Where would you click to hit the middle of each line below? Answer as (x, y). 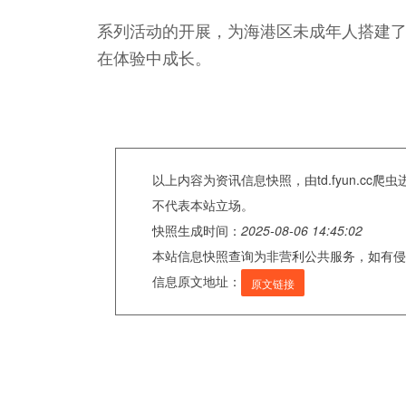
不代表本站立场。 (203, 204)
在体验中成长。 (154, 57)
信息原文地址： (197, 280)
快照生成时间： (197, 230)
